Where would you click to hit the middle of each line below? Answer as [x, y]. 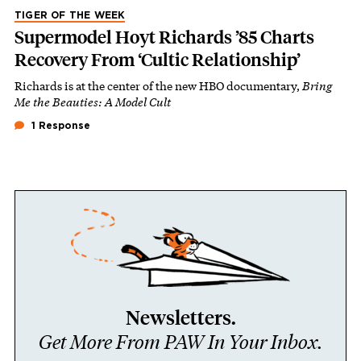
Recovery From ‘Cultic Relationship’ [158, 60]
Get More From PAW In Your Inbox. [180, 342]
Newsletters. [180, 317]
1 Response [59, 125]
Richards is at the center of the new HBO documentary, [158, 85]
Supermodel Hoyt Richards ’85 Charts [164, 37]
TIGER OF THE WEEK [70, 15]
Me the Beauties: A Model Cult [93, 102]
